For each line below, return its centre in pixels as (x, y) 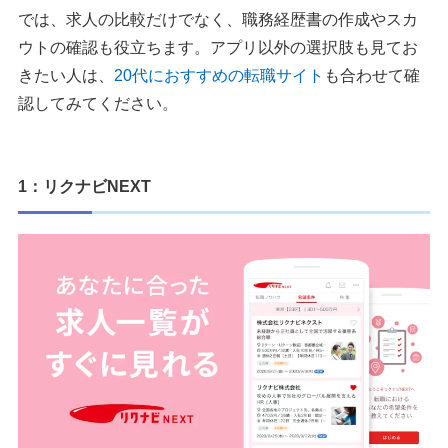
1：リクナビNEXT (84, 187)
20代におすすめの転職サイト (219, 76)
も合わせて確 (372, 76)
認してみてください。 (98, 104)
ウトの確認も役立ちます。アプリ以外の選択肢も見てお (218, 48)
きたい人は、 (66, 76)
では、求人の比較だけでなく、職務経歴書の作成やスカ (218, 20)
